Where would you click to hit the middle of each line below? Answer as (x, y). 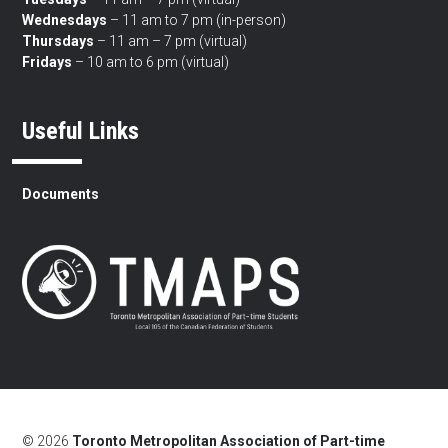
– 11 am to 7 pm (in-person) (197, 19)
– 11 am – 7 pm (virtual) (171, 40)
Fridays (47, 61)
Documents (61, 193)
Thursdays (58, 40)
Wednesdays (65, 19)
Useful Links (81, 130)
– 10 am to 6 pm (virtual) (151, 61)
